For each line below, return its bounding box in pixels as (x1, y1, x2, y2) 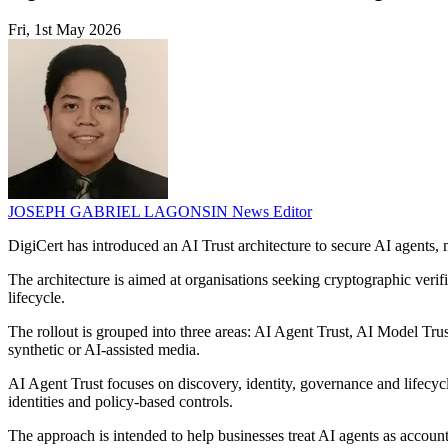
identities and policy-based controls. (8, 393, 233, 411)
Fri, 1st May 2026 (8, 21, 121, 39)
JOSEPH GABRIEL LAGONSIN (8, 203, 232, 221)
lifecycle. (8, 289, 65, 307)
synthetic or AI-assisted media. (8, 341, 200, 359)
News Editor (232, 203, 312, 221)
